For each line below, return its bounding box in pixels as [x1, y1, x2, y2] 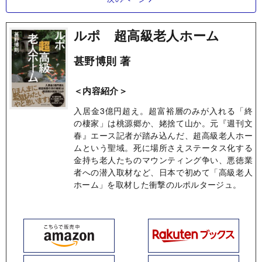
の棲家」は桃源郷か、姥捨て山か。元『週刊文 [74, 116, 253, 129]
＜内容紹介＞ [74, 84, 127, 97]
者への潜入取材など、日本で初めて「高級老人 [74, 166, 253, 178]
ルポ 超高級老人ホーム [74, 25, 220, 44]
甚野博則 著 [74, 53, 130, 68]
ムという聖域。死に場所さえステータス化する [74, 141, 253, 153]
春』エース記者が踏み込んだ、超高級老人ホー [74, 129, 253, 141]
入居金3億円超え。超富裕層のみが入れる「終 [74, 104, 253, 116]
